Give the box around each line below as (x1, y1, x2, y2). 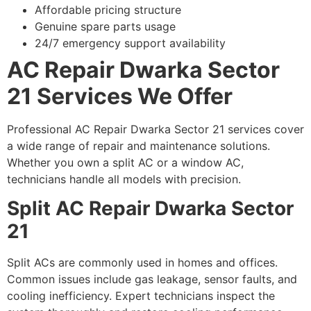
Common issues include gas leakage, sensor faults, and (7, 272, 297, 287)
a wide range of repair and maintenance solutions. (7, 139, 270, 153)
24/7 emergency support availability (35, 36, 226, 51)
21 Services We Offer (7, 83, 233, 110)
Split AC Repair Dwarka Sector (7, 196, 294, 221)
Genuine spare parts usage (35, 19, 176, 34)
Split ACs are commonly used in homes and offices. (7, 255, 278, 270)
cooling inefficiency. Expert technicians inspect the (7, 289, 275, 303)
